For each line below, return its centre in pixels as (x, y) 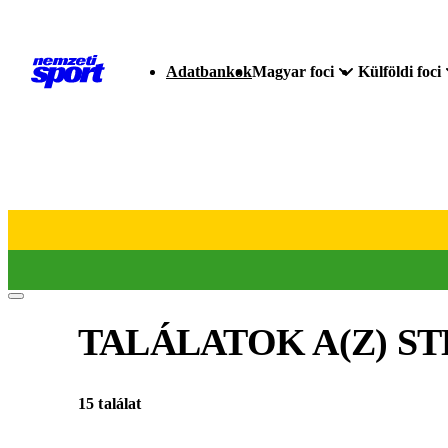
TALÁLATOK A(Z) (237, 341)
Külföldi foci (399, 71)
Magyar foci (293, 71)
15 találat (110, 404)
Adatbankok (209, 71)
